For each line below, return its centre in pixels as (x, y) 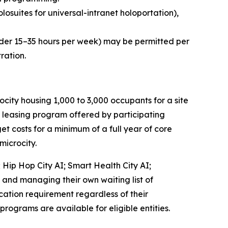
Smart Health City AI (108, 165)
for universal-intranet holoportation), (107, 12)
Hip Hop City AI (33, 165)
